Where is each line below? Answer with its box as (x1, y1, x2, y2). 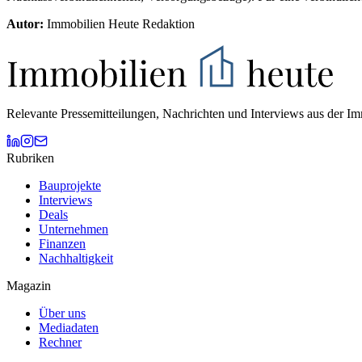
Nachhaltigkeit (39, 251, 113, 266)
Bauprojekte (39, 179, 101, 193)
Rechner (39, 335, 82, 350)
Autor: (6, 17, 44, 32)
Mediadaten (39, 321, 99, 335)
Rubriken (6, 151, 54, 166)
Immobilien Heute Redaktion (44, 17, 195, 32)
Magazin (6, 279, 51, 293)
